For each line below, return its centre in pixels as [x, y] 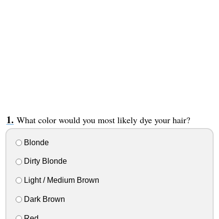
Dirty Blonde [44, 161]
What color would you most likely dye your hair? [103, 120]
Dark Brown [43, 199]
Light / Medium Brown [60, 180]
